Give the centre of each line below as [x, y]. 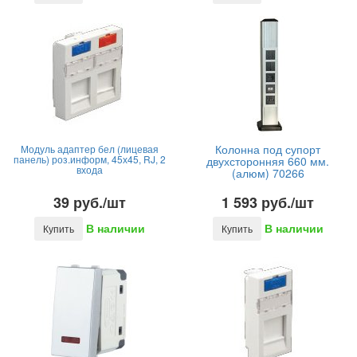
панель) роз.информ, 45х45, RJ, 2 [89, 159]
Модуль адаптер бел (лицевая [89, 149]
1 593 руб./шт [268, 202]
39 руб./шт [89, 202]
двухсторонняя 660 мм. [268, 161]
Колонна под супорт [268, 149]
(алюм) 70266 [268, 173]
